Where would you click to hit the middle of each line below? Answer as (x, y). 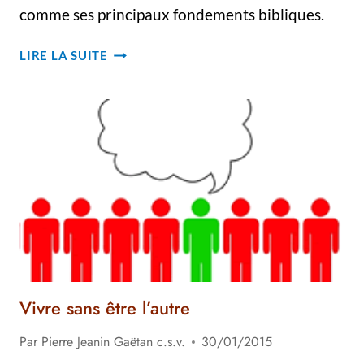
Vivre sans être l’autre (105, 308)
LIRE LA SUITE (64, 55)
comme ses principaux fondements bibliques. (172, 14)
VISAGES (135, 71)
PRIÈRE (130, 129)
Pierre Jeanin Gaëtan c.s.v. (113, 342)
